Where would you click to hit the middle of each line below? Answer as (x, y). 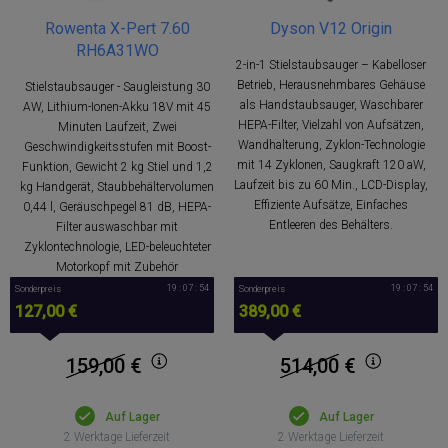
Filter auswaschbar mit (117, 226)
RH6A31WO (117, 50)
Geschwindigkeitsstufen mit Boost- (117, 146)
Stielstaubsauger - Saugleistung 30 (117, 86)
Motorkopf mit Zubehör (117, 266)
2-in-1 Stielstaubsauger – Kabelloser (331, 64)
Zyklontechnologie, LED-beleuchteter (117, 246)
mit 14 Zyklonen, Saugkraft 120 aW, (331, 164)
